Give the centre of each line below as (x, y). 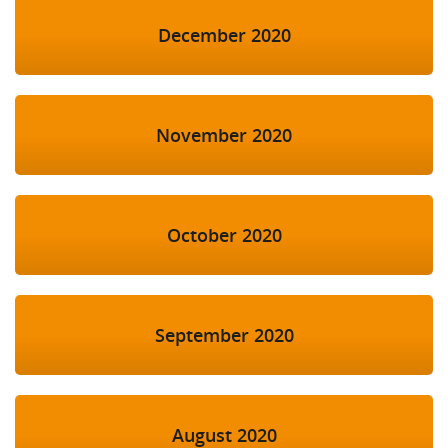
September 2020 (224, 335)
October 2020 (224, 235)
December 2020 (224, 35)
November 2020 (224, 135)
